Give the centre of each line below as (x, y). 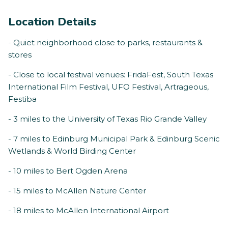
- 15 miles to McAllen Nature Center (77, 191)
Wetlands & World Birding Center (72, 151)
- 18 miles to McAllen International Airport (89, 211)
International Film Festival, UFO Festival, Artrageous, (108, 87)
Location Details (52, 22)
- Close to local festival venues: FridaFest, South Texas (111, 75)
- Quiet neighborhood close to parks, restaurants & (105, 43)
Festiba (22, 99)
